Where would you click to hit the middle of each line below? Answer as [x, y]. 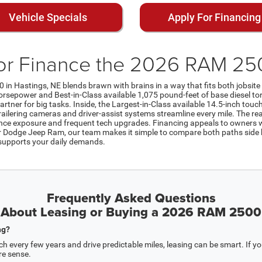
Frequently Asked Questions [131, 197]
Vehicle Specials [48, 17]
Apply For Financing [214, 17]
